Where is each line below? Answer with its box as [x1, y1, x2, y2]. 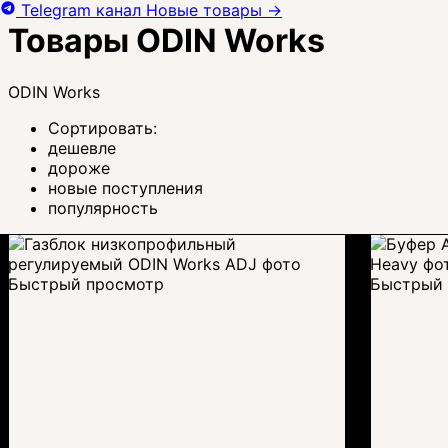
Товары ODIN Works [8, 21, 325, 61]
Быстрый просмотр [8, 273, 164, 294]
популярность [48, 197, 158, 218]
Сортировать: [48, 117, 157, 138]
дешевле [48, 137, 116, 158]
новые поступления [48, 177, 203, 198]
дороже [48, 157, 110, 178]
